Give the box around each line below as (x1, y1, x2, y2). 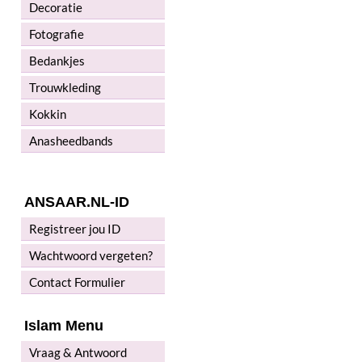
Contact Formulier (29, 275, 125, 290)
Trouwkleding (29, 80, 101, 95)
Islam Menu (24, 318, 103, 335)
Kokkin (29, 107, 66, 122)
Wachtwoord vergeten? (29, 248, 153, 263)
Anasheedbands (29, 133, 113, 149)
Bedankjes (29, 53, 85, 69)
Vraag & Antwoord (29, 345, 127, 360)
